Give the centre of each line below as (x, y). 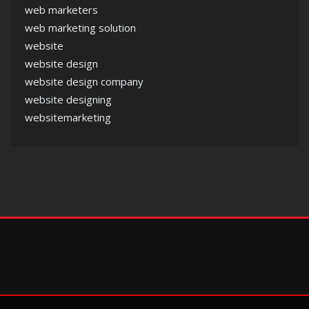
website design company (84, 81)
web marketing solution (80, 28)
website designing (68, 99)
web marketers (61, 10)
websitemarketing (68, 117)
